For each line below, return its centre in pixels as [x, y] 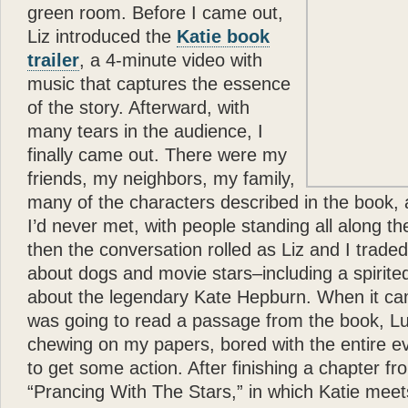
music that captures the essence [159, 84]
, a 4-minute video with [171, 60]
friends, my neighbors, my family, [161, 178]
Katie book [223, 36]
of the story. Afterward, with [138, 107]
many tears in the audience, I [145, 131]
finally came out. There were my [157, 155]
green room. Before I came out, [155, 13]
